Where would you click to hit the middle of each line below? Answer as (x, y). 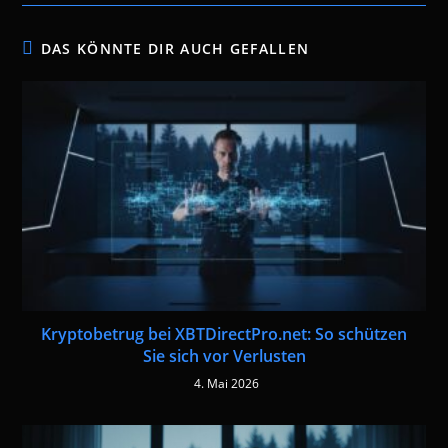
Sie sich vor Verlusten (224, 356)
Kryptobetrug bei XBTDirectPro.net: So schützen (224, 334)
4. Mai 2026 (226, 384)
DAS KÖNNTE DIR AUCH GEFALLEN (175, 49)
